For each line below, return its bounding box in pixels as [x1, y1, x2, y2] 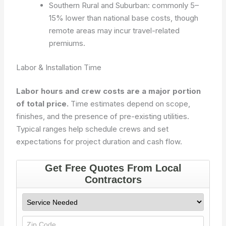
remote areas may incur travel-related [49, 26, 180, 35]
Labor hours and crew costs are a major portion [16, 86, 201, 96]
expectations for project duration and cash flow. [16, 137, 183, 146]
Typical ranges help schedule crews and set [16, 124, 169, 134]
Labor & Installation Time [16, 62, 102, 72]
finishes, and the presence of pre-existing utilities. [16, 111, 190, 121]
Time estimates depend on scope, [69, 99, 191, 108]
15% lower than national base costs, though [49, 13, 199, 23]
